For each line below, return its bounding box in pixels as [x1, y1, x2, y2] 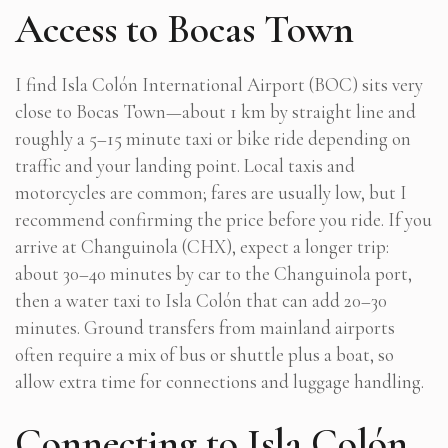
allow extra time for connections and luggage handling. [15, 369, 424, 393]
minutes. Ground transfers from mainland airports [15, 315, 395, 339]
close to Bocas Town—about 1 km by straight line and [15, 99, 416, 123]
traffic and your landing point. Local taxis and [15, 153, 355, 177]
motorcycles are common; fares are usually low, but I [15, 180, 407, 204]
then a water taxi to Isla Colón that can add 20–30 [15, 288, 387, 312]
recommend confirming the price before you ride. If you [15, 207, 432, 231]
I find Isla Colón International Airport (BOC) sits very [15, 72, 423, 96]
